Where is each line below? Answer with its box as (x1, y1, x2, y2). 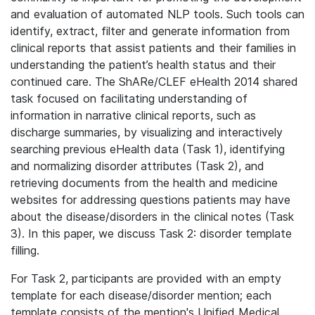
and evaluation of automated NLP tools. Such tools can (11, 7, 304, 21)
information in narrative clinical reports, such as (11, 108, 256, 122)
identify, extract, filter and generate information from (11, 24, 290, 38)
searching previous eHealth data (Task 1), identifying (11, 142, 285, 156)
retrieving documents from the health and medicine (11, 176, 278, 190)
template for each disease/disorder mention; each (11, 288, 271, 302)
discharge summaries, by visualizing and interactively (11, 125, 283, 139)
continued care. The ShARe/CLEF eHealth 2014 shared (11, 75, 298, 89)
